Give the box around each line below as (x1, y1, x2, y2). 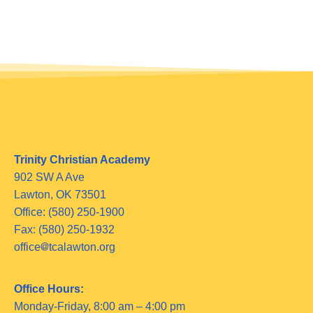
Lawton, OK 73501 (14, 189, 106, 201)
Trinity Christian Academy (14, 154, 150, 166)
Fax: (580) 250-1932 (14, 224, 115, 236)
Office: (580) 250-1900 (14, 206, 124, 219)
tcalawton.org (49, 241, 115, 254)
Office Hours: (14, 282, 84, 295)
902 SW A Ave (14, 171, 85, 184)
